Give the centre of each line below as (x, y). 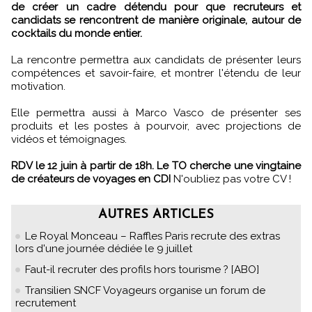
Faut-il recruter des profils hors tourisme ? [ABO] (142, 269)
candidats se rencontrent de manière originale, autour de (156, 20)
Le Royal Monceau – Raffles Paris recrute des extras (153, 236)
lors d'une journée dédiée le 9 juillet (104, 248)
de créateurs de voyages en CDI (91, 179)
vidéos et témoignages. (69, 139)
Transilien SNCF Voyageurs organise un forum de (145, 290)
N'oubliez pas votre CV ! (231, 179)
